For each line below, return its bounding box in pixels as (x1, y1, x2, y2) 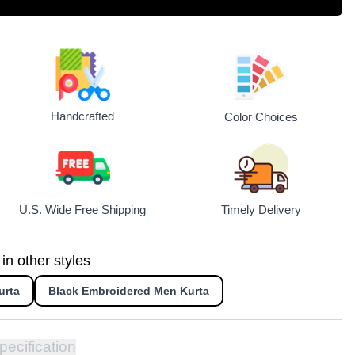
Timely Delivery (220, 203, 301, 217)
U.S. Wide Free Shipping (18, 203, 146, 217)
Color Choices (223, 110, 298, 124)
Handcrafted (50, 109, 114, 124)
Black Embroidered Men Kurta (48, 284, 209, 298)
